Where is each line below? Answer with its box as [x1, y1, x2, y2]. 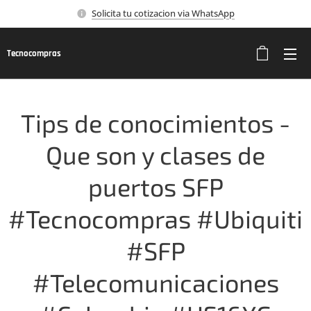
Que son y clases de [46, 140, 265, 169]
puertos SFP [87, 171, 224, 201]
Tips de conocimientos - [21, 108, 290, 137]
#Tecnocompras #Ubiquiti [8, 203, 303, 233]
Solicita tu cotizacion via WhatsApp [92, 6, 235, 19]
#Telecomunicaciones [32, 267, 279, 297]
